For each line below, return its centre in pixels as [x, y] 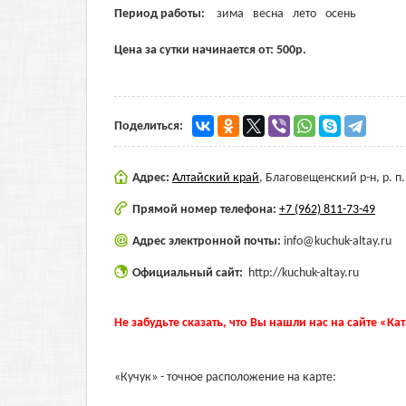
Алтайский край [216, 178]
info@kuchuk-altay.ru [338, 242]
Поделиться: [149, 126]
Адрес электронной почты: [208, 242]
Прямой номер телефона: [206, 210]
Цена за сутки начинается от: [195, 50]
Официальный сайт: [189, 273]
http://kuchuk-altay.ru [304, 273]
